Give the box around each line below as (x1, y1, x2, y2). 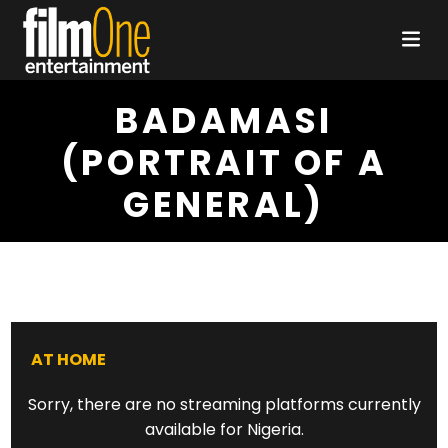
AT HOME (31, 348, 107, 371)
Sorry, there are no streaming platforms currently (27, 393, 421, 416)
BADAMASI (115, 96, 333, 145)
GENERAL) (123, 180, 325, 229)
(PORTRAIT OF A (60, 138, 388, 187)
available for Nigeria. (144, 418, 304, 441)
